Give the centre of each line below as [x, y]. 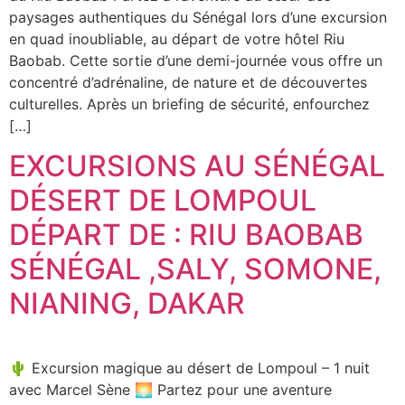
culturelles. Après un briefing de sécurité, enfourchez [189, 104]
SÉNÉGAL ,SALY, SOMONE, [195, 269]
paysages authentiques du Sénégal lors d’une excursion [198, 17]
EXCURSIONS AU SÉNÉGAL [197, 166]
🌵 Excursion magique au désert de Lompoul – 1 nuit [189, 368]
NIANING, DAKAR [127, 304]
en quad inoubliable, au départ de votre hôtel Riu [177, 38]
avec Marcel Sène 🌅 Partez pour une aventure [170, 390]
